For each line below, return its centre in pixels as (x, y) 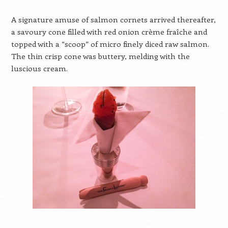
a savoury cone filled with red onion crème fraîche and (109, 32)
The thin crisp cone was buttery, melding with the (100, 56)
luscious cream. (39, 68)
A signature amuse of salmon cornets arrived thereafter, (113, 19)
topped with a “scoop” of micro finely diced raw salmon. (110, 44)
